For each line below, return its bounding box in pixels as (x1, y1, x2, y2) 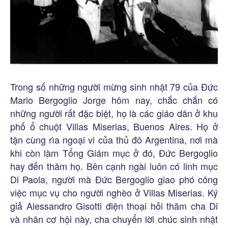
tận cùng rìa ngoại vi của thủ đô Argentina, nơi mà (10, 132, 218, 146)
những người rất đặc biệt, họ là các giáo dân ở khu (10, 106, 218, 120)
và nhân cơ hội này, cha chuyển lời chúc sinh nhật (10, 212, 218, 225)
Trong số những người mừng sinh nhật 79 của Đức (10, 79, 218, 93)
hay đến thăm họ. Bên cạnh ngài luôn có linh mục (10, 159, 218, 173)
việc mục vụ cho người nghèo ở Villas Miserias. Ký (10, 185, 218, 199)
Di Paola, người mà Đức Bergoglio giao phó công (10, 172, 218, 186)
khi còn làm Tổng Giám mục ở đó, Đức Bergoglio (10, 146, 218, 159)
